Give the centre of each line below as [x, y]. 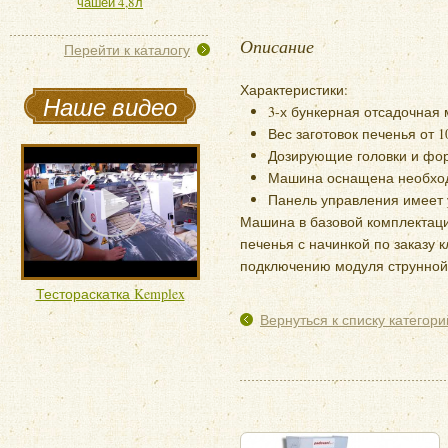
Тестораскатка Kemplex [110, 293]
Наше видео [110, 106]
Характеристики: [294, 89]
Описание [277, 46]
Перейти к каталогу [127, 49]
